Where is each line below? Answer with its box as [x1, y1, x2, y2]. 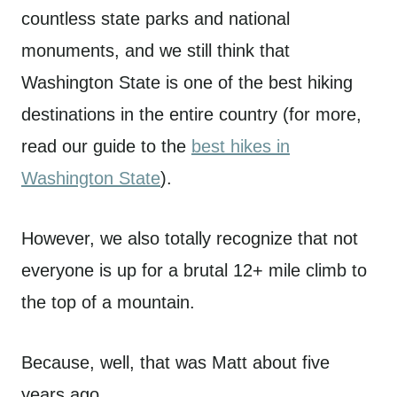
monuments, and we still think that [21, 41, 290, 60]
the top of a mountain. [21, 292, 195, 312]
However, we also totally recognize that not [21, 229, 358, 248]
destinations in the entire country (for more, [21, 105, 362, 124]
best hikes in [191, 136, 290, 156]
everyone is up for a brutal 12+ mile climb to [21, 261, 367, 280]
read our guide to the [21, 136, 191, 156]
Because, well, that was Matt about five [21, 353, 330, 372]
